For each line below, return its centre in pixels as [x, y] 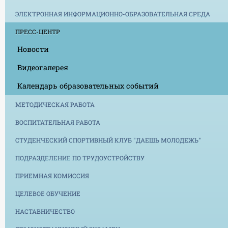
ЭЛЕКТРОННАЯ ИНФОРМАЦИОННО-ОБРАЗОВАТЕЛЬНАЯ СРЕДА [113, 13]
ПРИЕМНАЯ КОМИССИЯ [52, 175]
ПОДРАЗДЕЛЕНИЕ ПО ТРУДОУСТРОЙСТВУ [80, 158]
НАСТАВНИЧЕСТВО [45, 211]
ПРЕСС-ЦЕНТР [38, 31]
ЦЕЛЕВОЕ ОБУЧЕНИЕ [48, 193]
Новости [33, 49]
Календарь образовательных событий [88, 85]
